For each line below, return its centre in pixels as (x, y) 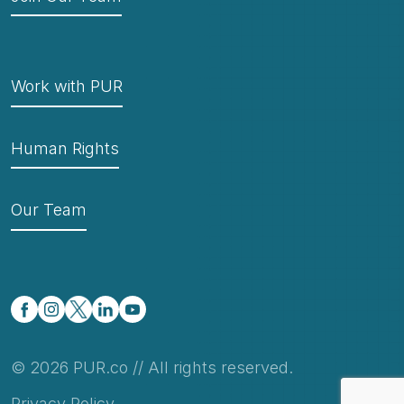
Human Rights (65, 148)
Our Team (49, 210)
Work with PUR (67, 87)
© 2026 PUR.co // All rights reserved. (152, 367)
